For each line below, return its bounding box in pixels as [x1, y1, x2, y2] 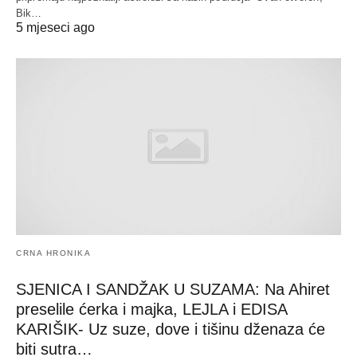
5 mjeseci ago [16, 21, 95, 35]
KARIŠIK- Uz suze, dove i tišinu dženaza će [16, 320, 325, 338]
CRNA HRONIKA [16, 248, 91, 257]
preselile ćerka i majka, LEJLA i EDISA [16, 300, 287, 318]
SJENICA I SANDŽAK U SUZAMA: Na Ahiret [16, 280, 330, 298]
